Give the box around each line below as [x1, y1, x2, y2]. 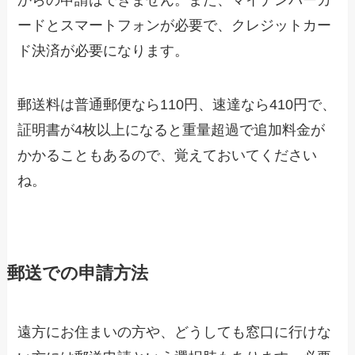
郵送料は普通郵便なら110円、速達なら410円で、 [17, 96, 337, 113]
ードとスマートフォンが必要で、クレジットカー [17, 17, 332, 33]
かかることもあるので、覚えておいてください [17, 147, 318, 163]
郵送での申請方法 [6, 263, 148, 283]
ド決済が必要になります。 [17, 42, 189, 59]
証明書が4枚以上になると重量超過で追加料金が [17, 121, 326, 138]
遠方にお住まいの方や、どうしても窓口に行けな [17, 323, 332, 340]
